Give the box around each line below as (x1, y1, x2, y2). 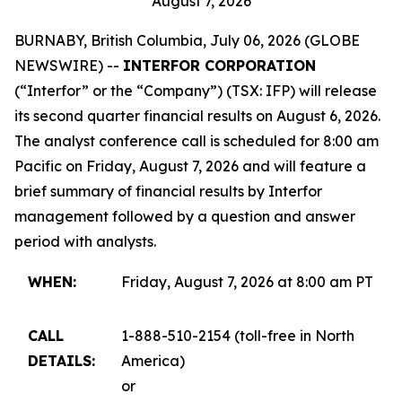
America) (121, 352, 185, 370)
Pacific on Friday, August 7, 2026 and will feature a (14, 157, 366, 175)
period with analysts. (14, 232, 156, 250)
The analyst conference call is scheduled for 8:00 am (14, 132, 379, 150)
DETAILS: (28, 352, 95, 370)
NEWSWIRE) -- (14, 57, 123, 74)
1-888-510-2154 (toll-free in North (121, 327, 354, 345)
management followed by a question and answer (14, 207, 355, 225)
